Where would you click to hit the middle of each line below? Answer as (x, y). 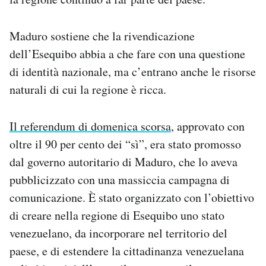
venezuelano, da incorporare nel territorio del (118, 233)
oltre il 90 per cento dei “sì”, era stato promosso (125, 144)
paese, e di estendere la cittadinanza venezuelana (127, 251)
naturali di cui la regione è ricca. (88, 89)
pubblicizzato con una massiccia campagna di (120, 179)
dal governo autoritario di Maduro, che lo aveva (123, 161)
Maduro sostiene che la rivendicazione (102, 36)
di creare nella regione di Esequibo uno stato (117, 215)
